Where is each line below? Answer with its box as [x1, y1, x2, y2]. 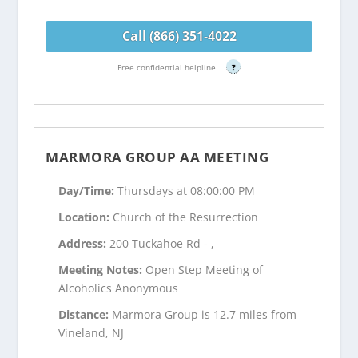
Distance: [58, 306, 113, 322]
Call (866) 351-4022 [121, 26, 237, 45]
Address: [58, 235, 110, 251]
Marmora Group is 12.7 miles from [112, 306, 297, 322]
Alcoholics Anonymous [58, 280, 179, 296]
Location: [58, 209, 113, 225]
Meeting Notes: [58, 261, 146, 277]
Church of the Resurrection [113, 209, 259, 225]
